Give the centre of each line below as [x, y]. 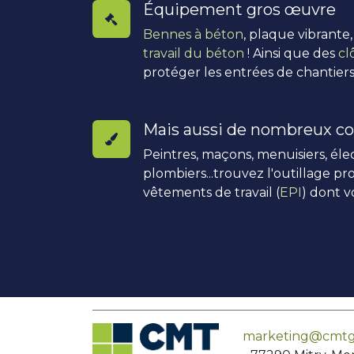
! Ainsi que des [291, 53]
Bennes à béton [193, 34]
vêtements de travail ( [211, 192]
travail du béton [194, 53]
